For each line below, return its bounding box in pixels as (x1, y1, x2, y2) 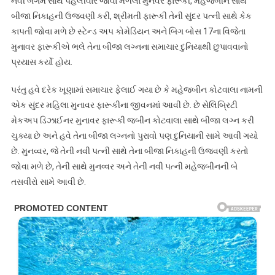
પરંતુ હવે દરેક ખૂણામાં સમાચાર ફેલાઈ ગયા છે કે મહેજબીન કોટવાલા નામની (10, 85, 263, 95)
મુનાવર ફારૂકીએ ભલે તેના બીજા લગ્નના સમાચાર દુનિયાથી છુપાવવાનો (10, 42, 249, 52)
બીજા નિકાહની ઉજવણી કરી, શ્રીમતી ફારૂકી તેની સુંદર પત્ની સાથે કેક (10, 11, 252, 21)
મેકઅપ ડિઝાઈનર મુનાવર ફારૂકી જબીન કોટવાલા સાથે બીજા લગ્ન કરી (10, 115, 254, 126)
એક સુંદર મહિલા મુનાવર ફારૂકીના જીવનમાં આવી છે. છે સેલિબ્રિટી (10, 100, 238, 110)
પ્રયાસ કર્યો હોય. (10, 57, 72, 68)
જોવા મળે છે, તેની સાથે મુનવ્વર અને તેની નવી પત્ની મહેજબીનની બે (10, 161, 238, 172)
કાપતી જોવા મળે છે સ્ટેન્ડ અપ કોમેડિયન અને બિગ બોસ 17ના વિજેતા (10, 26, 246, 37)
